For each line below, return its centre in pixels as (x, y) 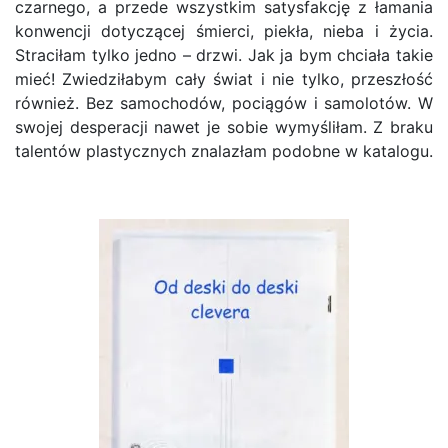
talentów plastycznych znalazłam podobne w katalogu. (224, 151)
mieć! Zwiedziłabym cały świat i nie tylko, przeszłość (224, 79)
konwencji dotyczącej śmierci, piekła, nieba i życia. (224, 31)
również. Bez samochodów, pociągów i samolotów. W (224, 103)
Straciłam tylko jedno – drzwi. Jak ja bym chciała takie (224, 55)
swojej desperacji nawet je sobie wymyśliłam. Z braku (224, 127)
